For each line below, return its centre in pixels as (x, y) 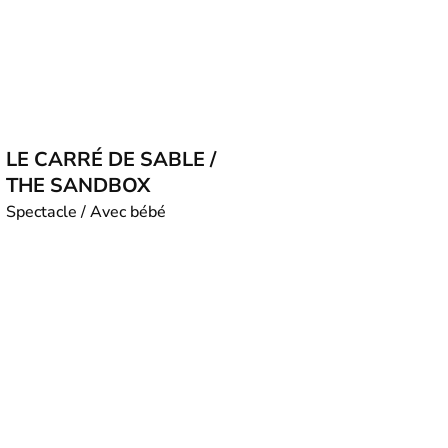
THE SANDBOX (78, 185)
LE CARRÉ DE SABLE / (111, 159)
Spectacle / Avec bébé (86, 212)
